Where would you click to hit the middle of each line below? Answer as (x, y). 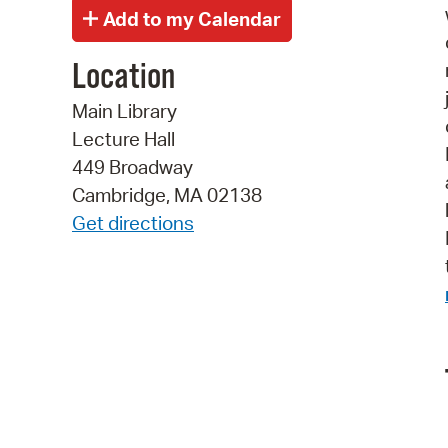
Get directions (133, 223)
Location (123, 78)
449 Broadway (132, 167)
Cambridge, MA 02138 (167, 195)
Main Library (124, 111)
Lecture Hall (123, 139)
